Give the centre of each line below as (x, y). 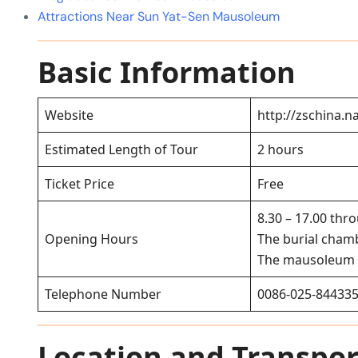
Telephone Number (103, 294)
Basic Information (167, 72)
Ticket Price (80, 183)
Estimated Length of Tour (121, 149)
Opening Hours (91, 239)
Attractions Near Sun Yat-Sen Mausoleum (159, 16)
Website (69, 115)
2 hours (280, 149)
